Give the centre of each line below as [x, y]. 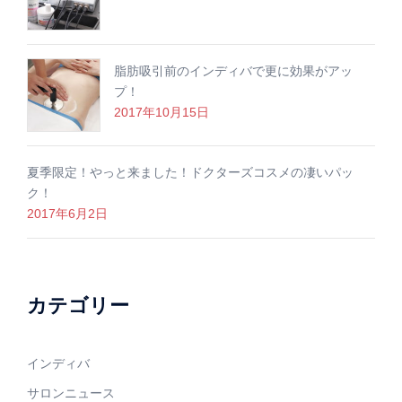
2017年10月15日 [162, 112]
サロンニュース [71, 393]
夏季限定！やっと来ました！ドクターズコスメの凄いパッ [190, 172]
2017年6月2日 [67, 213]
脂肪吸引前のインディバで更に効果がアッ [233, 70]
